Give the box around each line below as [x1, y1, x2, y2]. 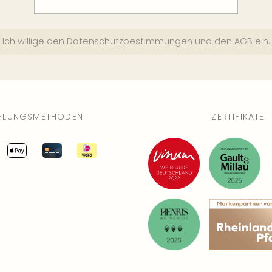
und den [192, 35, 234, 47]
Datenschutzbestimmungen [66, 35, 192, 47]
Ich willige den [2, 35, 67, 47]
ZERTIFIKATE [211, 110, 265, 123]
